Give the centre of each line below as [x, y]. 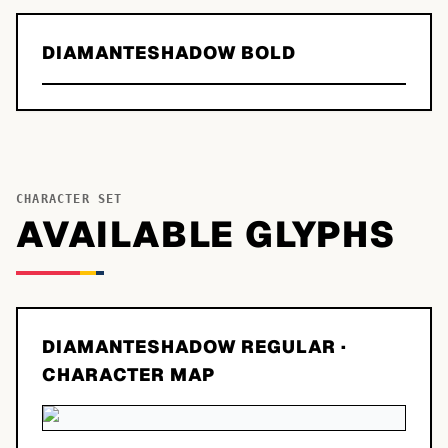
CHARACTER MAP [128, 374]
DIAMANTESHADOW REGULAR [189, 346]
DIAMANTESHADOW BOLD [169, 52]
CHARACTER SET [69, 199]
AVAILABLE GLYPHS [206, 234]
